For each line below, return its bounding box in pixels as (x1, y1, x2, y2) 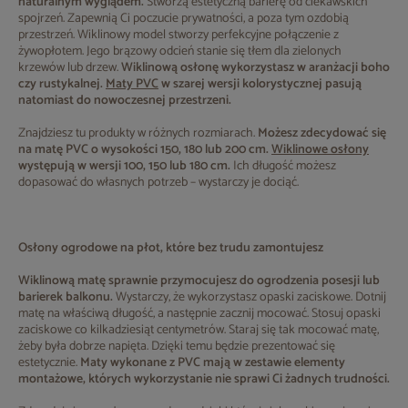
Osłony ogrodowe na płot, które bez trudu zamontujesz (18, 238, 323, 259)
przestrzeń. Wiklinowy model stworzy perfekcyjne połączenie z (18, 25, 339, 46)
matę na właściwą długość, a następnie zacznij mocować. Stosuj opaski (18, 303, 381, 324)
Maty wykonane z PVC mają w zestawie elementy (80, 352, 345, 373)
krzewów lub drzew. (18, 57, 121, 78)
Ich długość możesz (233, 156, 336, 177)
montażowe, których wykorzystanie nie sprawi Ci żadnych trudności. (18, 369, 390, 390)
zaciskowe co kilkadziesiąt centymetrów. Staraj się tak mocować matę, (18, 320, 379, 341)
